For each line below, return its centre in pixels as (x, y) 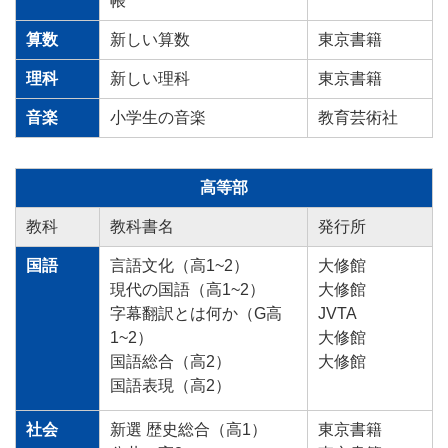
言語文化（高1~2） (179, 266)
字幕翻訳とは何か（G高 (196, 314)
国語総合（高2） (170, 362)
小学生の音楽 (158, 118)
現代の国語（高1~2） (187, 290)
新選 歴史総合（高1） (188, 430)
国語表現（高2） (172, 386)
